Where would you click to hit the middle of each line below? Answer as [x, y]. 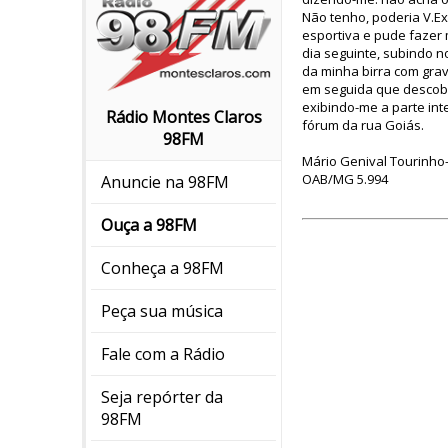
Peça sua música [162, 311]
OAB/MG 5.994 [345, 179]
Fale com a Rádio [163, 354]
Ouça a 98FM [149, 225]
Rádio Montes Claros [183, 117]
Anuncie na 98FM [165, 182]
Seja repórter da [162, 397]
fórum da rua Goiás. [363, 125]
